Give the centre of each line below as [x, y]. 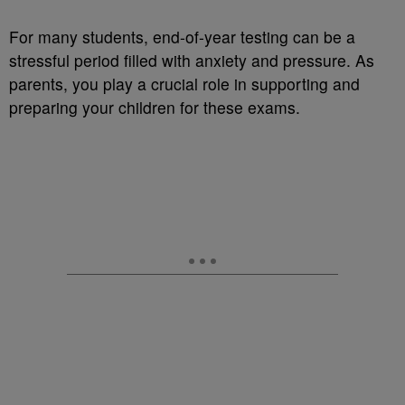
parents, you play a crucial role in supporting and [184, 84]
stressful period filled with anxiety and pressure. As [192, 61]
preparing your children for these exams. [155, 108]
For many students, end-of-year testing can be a [182, 37]
